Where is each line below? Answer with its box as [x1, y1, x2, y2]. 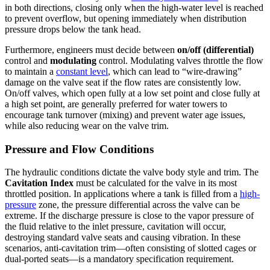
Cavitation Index [5, 178, 74, 189]
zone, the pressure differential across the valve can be [36, 199, 240, 210]
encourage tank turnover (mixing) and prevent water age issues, [5, 109, 245, 120]
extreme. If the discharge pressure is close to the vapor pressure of [5, 210, 254, 221]
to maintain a [5, 66, 56, 77]
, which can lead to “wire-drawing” [108, 66, 242, 77]
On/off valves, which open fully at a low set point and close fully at [5, 87, 260, 98]
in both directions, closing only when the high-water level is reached [5, 2, 263, 13]
